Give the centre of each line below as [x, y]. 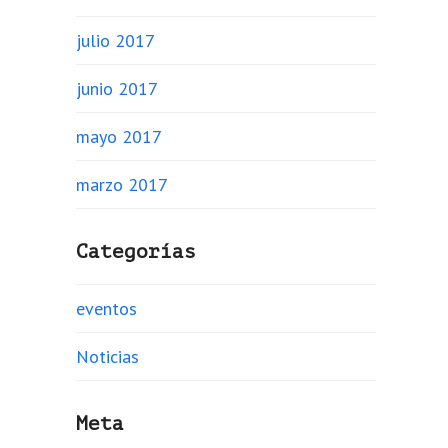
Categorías [136, 251]
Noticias [107, 356]
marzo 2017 [122, 184]
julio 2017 [115, 40]
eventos [106, 308]
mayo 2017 [119, 136]
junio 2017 [117, 88]
